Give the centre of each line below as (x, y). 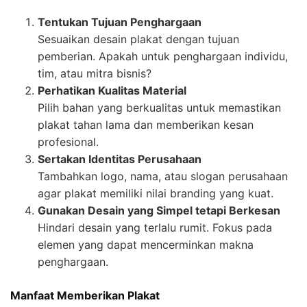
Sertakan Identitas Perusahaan (120, 159)
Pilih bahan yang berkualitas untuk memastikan (159, 108)
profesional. (68, 142)
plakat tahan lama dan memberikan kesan (146, 125)
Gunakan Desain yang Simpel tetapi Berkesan (159, 211)
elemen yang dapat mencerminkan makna (146, 245)
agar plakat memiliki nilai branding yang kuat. (156, 194)
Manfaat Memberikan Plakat (85, 296)
